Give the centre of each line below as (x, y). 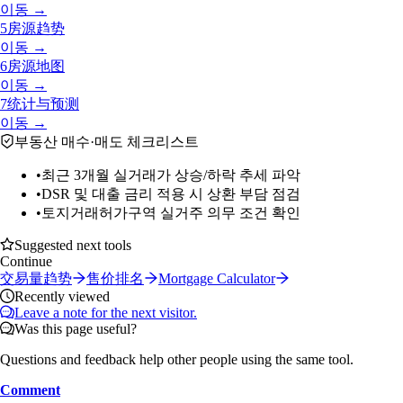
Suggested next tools (73, 245)
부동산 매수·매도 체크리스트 (107, 141)
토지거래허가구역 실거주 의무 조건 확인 (171, 212)
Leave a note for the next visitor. (106, 312)
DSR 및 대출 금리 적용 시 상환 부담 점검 (171, 193)
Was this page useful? (76, 328)
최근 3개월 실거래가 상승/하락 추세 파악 (171, 175)
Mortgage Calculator (217, 278)
